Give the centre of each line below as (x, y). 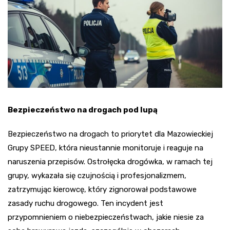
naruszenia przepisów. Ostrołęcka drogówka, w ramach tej (110, 161)
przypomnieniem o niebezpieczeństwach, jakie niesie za (106, 217)
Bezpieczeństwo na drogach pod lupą (83, 110)
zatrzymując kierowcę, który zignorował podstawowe (102, 189)
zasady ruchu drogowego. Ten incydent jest (85, 203)
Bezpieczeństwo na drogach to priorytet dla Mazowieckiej (110, 134)
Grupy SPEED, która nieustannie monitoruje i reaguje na (106, 148)
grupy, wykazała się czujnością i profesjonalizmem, (97, 175)
